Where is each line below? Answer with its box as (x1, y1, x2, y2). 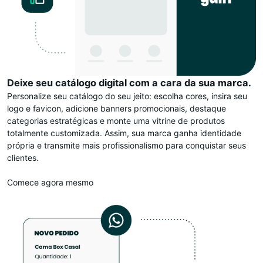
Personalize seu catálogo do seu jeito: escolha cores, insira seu (7, 90, 247, 101)
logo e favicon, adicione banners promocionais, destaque (7, 103, 226, 113)
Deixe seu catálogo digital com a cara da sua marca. (7, 76, 251, 89)
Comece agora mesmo (7, 177, 93, 187)
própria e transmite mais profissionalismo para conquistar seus (7, 140, 246, 150)
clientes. (7, 152, 39, 163)
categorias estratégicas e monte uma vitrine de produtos (7, 115, 225, 126)
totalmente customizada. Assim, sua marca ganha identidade (7, 127, 241, 138)
